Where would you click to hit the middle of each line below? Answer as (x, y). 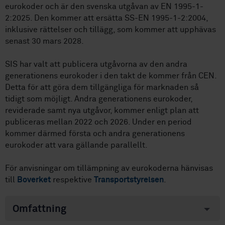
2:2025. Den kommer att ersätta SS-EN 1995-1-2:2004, (106, 18)
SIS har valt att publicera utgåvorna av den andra (96, 65)
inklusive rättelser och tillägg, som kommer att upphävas (110, 30)
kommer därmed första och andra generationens (95, 134)
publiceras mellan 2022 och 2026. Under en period (98, 122)
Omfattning (39, 209)
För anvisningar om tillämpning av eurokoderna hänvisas (109, 168)
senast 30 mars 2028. (44, 41)
